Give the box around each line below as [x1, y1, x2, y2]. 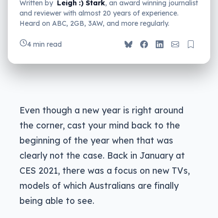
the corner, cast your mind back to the [19, 119, 180, 130]
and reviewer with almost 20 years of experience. [19, 8, 179, 18]
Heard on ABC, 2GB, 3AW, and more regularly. [19, 18, 169, 28]
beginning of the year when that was [19, 134, 173, 145]
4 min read [27, 39, 62, 49]
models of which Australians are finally [19, 180, 179, 191]
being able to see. [19, 195, 94, 206]
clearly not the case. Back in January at [19, 149, 185, 161]
